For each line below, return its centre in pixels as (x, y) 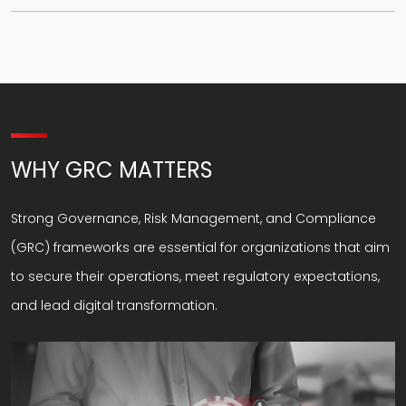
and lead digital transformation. (114, 305)
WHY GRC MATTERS (112, 169)
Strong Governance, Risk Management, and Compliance (193, 218)
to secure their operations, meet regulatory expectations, (195, 276)
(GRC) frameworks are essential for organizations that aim (200, 247)
